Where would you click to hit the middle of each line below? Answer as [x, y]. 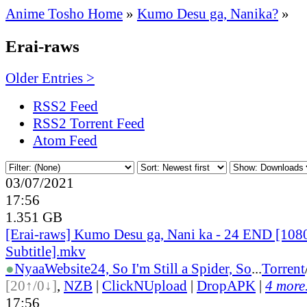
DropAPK [226, 285]
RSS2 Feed [65, 106]
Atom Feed [65, 140]
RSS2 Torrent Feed [89, 123]
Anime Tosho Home [64, 14]
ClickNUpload [145, 285]
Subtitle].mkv [46, 251]
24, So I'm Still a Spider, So [171, 268]
